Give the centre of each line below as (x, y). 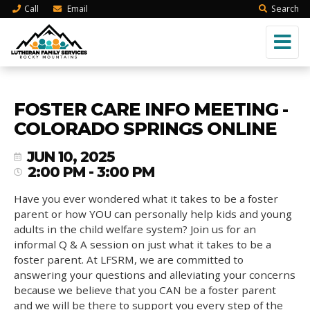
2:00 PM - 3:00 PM (91, 172)
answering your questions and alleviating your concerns (155, 275)
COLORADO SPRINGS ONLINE (145, 128)
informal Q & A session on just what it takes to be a (143, 244)
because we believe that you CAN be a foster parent (145, 290)
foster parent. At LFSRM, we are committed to (129, 259)
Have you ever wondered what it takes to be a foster (146, 199)
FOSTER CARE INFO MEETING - (151, 109)
